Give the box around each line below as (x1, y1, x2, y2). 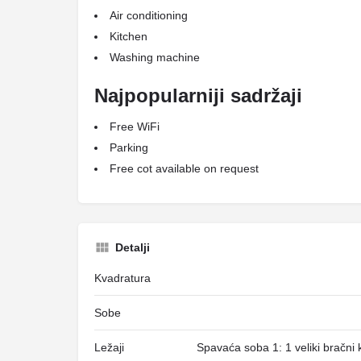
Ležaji (94, 341, 124, 354)
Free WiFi (110, 120, 160, 133)
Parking (110, 141, 148, 154)
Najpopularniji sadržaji (94, 85, 302, 106)
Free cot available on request (110, 162, 259, 175)
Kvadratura (94, 272, 151, 284)
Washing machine (110, 51, 200, 64)
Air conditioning (110, 9, 188, 22)
